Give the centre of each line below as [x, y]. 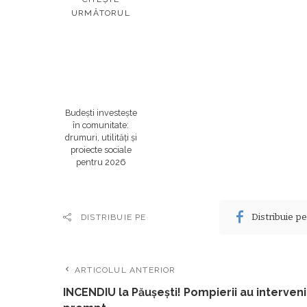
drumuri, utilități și [101, 137]
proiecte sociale [101, 149]
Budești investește [101, 112]
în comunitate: [101, 125]
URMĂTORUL [101, 13]
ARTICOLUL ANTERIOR [125, 270]
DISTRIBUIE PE [114, 217]
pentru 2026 [101, 162]
